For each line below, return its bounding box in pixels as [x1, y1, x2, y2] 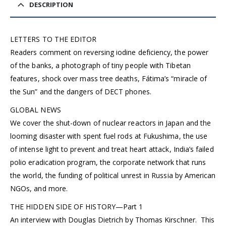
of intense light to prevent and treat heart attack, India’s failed [10, 144, 214, 154]
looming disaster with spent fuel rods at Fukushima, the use [10, 131, 208, 141]
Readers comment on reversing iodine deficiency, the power [10, 47, 208, 58]
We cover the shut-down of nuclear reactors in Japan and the [10, 118, 211, 128]
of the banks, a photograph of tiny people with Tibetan [10, 61, 191, 71]
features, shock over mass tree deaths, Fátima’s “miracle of [10, 74, 207, 84]
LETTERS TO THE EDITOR [10, 34, 97, 44]
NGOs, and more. [10, 184, 68, 194]
